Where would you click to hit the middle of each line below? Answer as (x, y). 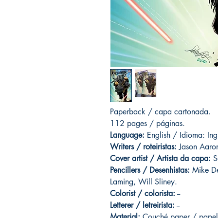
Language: (127, 135)
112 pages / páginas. (147, 124)
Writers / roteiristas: (143, 147)
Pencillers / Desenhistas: (150, 170)
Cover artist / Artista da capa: (160, 159)
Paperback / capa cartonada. (160, 112)
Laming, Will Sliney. (144, 182)
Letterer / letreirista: (142, 205)
